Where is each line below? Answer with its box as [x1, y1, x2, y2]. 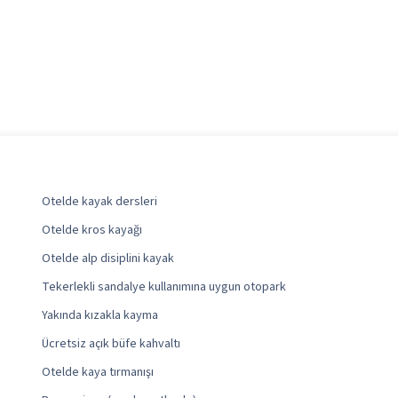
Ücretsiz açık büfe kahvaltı [42, 335, 181, 354]
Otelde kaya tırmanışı [42, 363, 155, 382]
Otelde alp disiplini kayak [42, 250, 175, 268]
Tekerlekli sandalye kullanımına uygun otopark [42, 278, 287, 297]
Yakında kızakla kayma [42, 306, 159, 325]
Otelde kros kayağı [42, 221, 143, 240]
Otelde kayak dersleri [42, 193, 158, 211]
